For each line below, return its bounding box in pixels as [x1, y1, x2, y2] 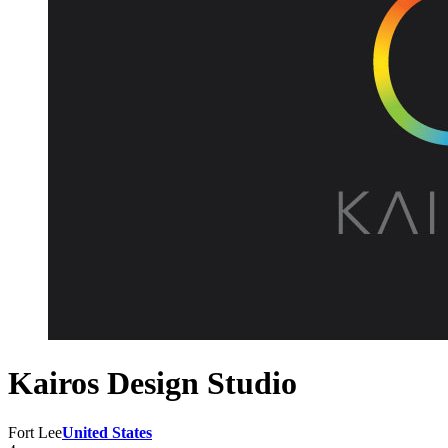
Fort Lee [8, 423, 62, 441]
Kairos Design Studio [8, 365, 297, 402]
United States [62, 423, 152, 441]
